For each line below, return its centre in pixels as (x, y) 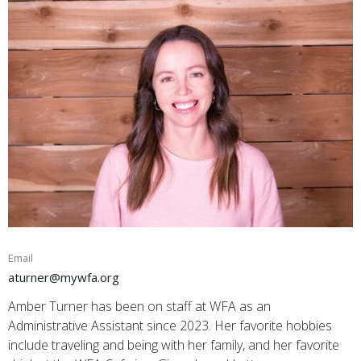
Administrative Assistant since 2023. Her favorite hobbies (170, 325)
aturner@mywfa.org (64, 278)
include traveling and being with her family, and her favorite (174, 344)
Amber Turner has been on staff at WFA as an (139, 306)
